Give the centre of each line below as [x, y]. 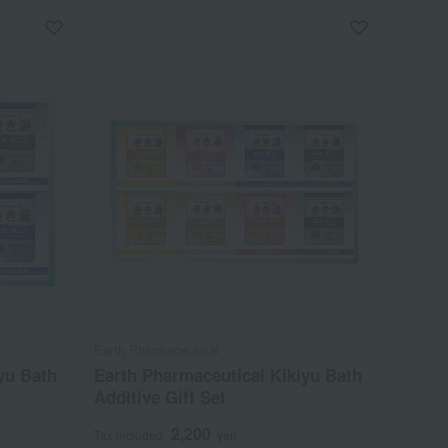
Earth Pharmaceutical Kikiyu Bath [228, 375]
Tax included [129, 435]
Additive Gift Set [160, 397]
